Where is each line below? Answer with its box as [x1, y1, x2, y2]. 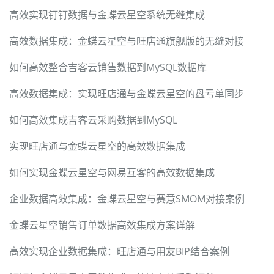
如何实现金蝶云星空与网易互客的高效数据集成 [9, 165, 215, 179]
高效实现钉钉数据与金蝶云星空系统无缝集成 [9, 7, 205, 21]
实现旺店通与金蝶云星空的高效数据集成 [9, 139, 185, 153]
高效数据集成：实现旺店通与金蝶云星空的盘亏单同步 [9, 86, 244, 100]
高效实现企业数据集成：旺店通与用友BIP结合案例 [9, 244, 229, 258]
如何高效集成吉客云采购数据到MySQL [9, 113, 177, 127]
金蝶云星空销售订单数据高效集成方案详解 [9, 218, 195, 232]
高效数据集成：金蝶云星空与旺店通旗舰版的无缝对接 [9, 34, 244, 48]
